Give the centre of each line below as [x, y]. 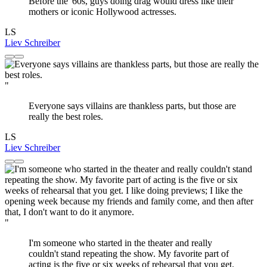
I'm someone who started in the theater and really [120, 243]
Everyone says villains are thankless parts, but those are [132, 105]
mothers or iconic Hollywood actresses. [103, 11]
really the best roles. [66, 116]
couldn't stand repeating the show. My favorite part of [129, 253]
